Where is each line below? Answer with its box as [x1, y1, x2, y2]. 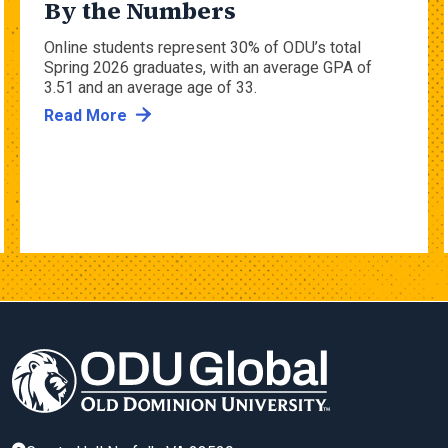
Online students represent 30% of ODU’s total [44, 38, 361, 58]
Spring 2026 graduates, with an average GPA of [44, 58, 372, 78]
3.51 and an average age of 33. [44, 78, 257, 98]
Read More [44, 106, 127, 126]
